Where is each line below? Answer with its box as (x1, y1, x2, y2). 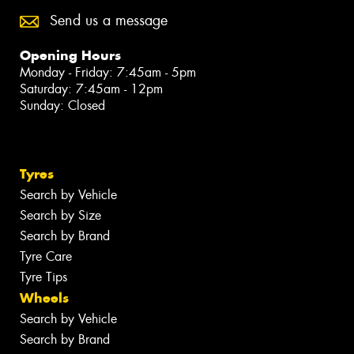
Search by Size (20, 207, 101, 224)
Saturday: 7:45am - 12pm (20, 81, 163, 98)
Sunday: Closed (20, 97, 105, 115)
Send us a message (50, 11, 168, 31)
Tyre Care (20, 248, 72, 265)
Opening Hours (20, 47, 121, 65)
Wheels (20, 289, 69, 307)
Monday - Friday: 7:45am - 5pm (20, 64, 196, 81)
